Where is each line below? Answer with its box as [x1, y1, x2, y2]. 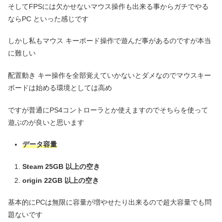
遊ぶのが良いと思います [8, 118, 84, 126]
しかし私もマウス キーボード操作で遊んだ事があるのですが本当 [8, 37, 211, 45]
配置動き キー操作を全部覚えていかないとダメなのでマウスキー [8, 71, 211, 79]
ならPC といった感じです [8, 14, 89, 23]
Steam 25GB [22, 162, 63, 170]
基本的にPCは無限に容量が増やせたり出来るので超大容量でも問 [8, 198, 212, 207]
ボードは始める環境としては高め [8, 83, 112, 92]
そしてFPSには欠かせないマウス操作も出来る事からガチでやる [8, 2, 209, 10]
